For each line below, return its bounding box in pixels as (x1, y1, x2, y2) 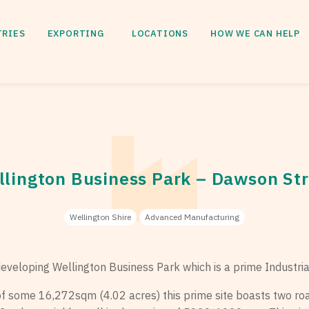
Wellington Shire (69, 212, 131, 223)
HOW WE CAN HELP (210, 28, 300, 40)
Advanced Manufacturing (144, 212, 239, 223)
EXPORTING (47, 28, 104, 40)
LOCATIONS (131, 28, 188, 40)
